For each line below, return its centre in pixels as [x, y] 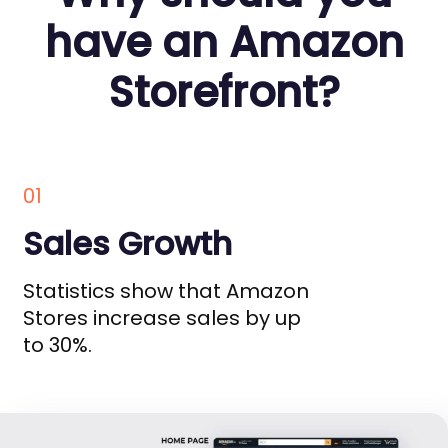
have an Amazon [224, 42]
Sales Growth [127, 243]
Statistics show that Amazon [166, 291]
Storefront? [224, 92]
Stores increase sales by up [162, 318]
